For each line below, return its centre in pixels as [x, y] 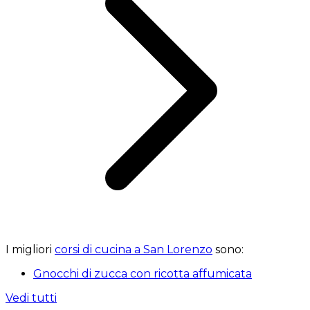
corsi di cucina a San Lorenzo [134, 250]
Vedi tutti [31, 298]
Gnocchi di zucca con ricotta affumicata [143, 274]
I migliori [30, 250]
